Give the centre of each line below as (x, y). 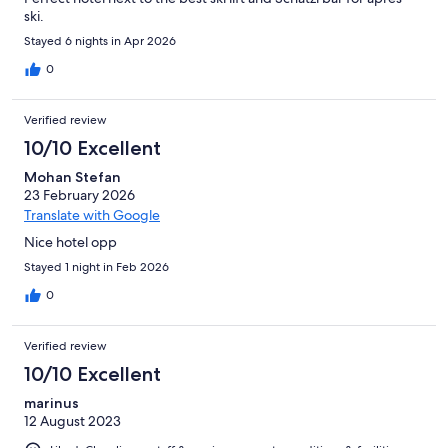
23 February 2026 (79, 194)
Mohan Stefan (72, 176)
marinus (51, 402)
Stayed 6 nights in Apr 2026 (100, 40)
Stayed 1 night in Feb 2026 (96, 266)
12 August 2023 (72, 420)
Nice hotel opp (70, 241)
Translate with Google (92, 214)
